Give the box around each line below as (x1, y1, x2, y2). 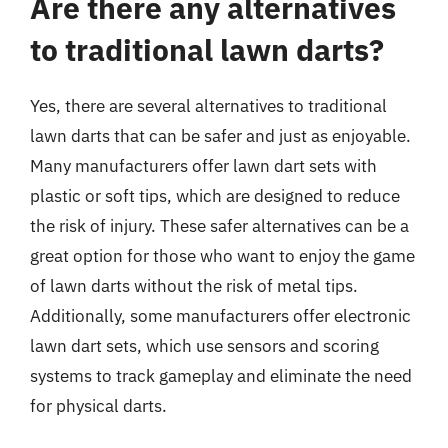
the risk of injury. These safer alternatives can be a (30, 215, 409, 237)
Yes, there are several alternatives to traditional (30, 95, 387, 117)
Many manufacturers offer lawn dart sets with (30, 155, 377, 177)
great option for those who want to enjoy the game (30, 245, 415, 267)
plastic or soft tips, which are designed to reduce (30, 185, 400, 207)
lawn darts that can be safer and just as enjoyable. (30, 125, 411, 147)
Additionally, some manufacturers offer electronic (30, 305, 411, 327)
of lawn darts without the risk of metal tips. (30, 275, 358, 297)
